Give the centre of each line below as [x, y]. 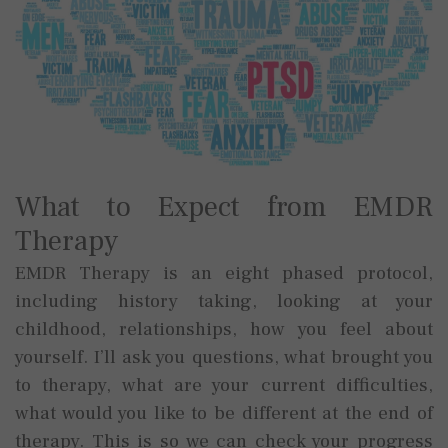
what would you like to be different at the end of [224, 413]
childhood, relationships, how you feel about [224, 329]
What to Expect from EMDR [224, 208]
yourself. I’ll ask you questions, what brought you [224, 357]
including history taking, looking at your [224, 301]
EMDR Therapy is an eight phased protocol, [224, 273]
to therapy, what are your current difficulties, [224, 385]
